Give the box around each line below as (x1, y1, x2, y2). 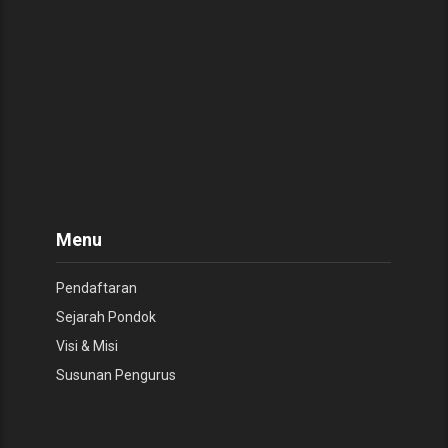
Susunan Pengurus (56, 366, 177, 383)
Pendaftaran (56, 279, 138, 296)
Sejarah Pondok (56, 308, 157, 325)
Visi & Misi (56, 337, 119, 354)
